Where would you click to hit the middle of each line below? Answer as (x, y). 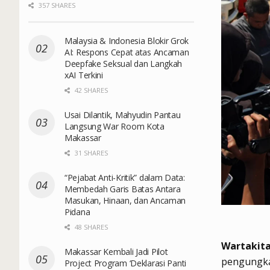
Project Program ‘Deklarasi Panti (126, 263)
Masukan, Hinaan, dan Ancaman (125, 200)
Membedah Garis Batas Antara (123, 189)
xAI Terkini (84, 75)
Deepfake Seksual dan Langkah (124, 63)
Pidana (77, 212)
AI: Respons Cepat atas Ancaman (127, 52)
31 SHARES (90, 152)
